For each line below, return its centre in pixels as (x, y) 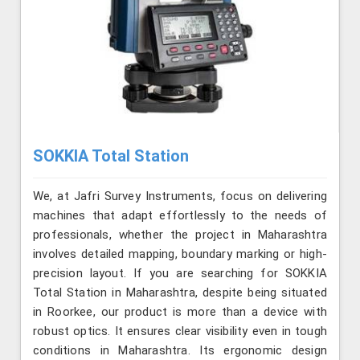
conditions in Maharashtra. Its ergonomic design (180, 351)
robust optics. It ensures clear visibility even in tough (180, 331)
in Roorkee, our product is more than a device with (180, 312)
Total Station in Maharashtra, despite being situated (180, 293)
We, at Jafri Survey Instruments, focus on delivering (180, 196)
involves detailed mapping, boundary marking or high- (180, 254)
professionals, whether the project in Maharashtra (180, 235)
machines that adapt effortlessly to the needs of (180, 216)
